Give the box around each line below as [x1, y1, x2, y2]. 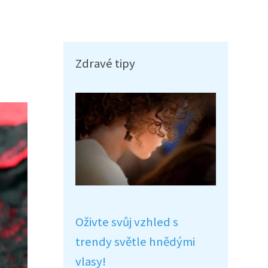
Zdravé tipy [75, 56, 135, 71]
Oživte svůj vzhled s [75, 214, 178, 230]
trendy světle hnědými [75, 234, 195, 249]
